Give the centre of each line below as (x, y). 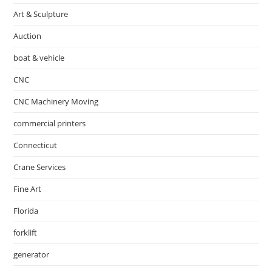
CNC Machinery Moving (56, 102)
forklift (25, 233)
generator (32, 255)
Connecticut (36, 145)
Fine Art (28, 189)
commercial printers (50, 124)
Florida (26, 211)
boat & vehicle (39, 58)
